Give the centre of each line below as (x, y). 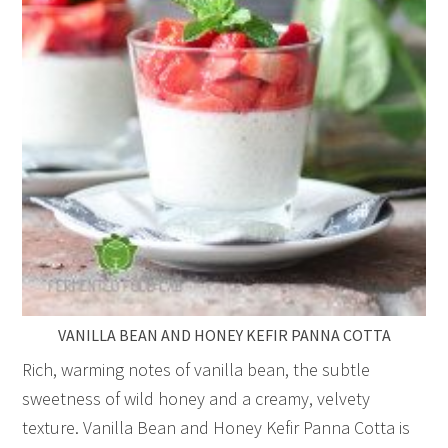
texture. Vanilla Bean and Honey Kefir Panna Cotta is (216, 427)
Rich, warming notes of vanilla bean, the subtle (196, 369)
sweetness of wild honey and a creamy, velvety (196, 398)
